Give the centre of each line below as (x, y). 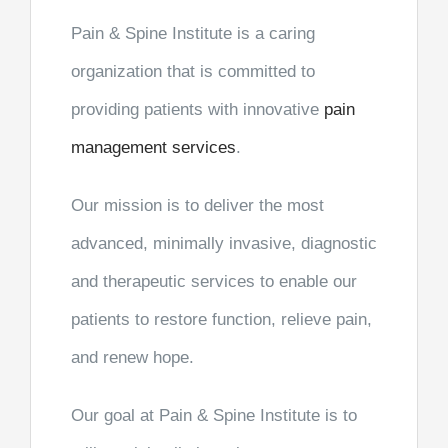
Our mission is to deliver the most (197, 205)
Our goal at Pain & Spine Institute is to (214, 415)
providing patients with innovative (197, 109)
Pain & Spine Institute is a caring (193, 33)
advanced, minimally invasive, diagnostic (224, 243)
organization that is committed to (193, 71)
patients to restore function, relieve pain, (221, 319)
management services (153, 147)
